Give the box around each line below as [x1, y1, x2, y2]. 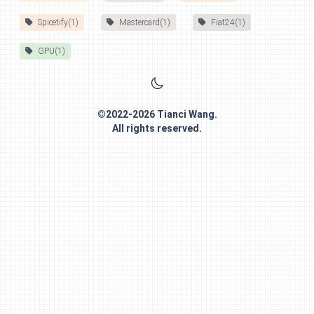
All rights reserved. [112, 123, 202, 134]
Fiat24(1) [211, 18, 245, 27]
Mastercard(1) [119, 18, 170, 27]
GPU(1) [38, 46, 65, 56]
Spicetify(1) [38, 18, 78, 27]
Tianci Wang [156, 109, 214, 120]
